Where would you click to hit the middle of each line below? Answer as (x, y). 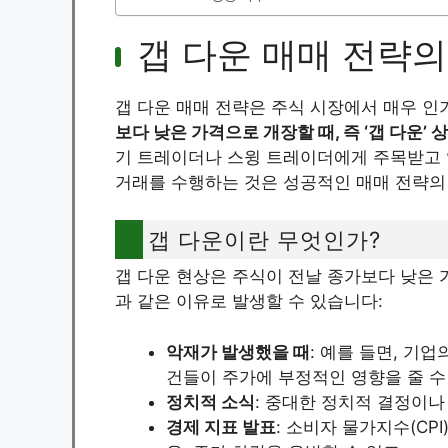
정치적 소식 (210, 401)
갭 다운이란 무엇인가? (264, 240)
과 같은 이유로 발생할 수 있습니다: (249, 301)
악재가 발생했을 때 (238, 351)
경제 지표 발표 (221, 426)
